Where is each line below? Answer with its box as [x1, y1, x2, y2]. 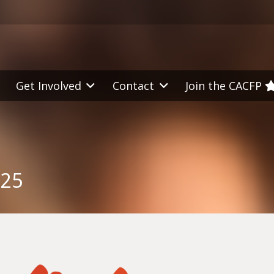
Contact [112, 78, 154, 93]
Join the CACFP [185, 78, 265, 93]
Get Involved [15, 78, 81, 93]
